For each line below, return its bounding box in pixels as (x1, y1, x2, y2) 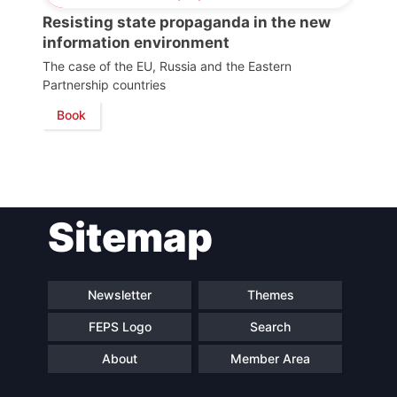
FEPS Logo (88, 319, 152, 335)
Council (148, 23, 191, 38)
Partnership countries (43, 76, 166, 92)
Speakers (148, 130, 205, 145)
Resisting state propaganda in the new (43, 12, 331, 31)
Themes (246, 287, 294, 303)
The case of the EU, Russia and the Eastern (43, 58, 292, 74)
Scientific (148, 6, 203, 21)
